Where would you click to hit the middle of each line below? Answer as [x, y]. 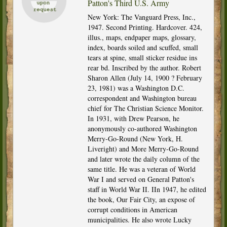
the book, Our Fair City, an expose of [141, 199]
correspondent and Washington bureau [142, 98]
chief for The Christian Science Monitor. [145, 108]
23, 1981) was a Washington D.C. [136, 88]
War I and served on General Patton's [141, 179]
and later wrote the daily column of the [143, 159]
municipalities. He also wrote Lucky [139, 219]
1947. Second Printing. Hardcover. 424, [145, 27]
